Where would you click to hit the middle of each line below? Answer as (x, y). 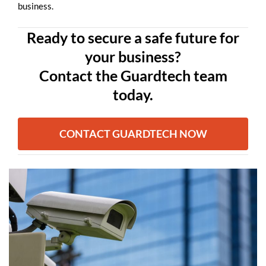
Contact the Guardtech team (133, 75)
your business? (133, 56)
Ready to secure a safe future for (133, 37)
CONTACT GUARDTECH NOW (133, 133)
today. (133, 94)
